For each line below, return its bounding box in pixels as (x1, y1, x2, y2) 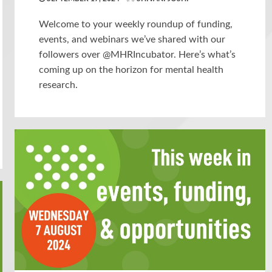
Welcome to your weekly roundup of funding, (39, 19, 233, 29)
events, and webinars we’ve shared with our (39, 34, 226, 44)
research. (39, 80, 78, 90)
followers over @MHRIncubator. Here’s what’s (39, 49, 236, 59)
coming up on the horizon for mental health (39, 64, 224, 75)
